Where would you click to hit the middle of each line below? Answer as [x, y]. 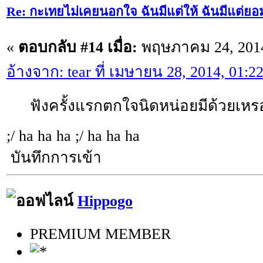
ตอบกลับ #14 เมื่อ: [78, 48]
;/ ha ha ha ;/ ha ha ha [73, 136]
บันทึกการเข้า [54, 158]
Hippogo [105, 201]
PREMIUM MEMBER [100, 234]
